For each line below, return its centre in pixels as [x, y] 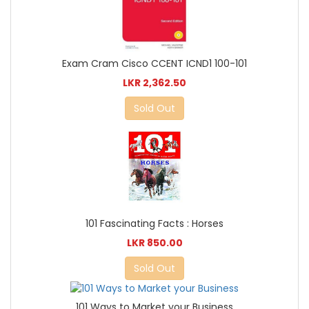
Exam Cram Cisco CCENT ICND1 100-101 [154, 64]
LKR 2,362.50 [154, 83]
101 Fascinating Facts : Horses [154, 224]
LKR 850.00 [154, 243]
